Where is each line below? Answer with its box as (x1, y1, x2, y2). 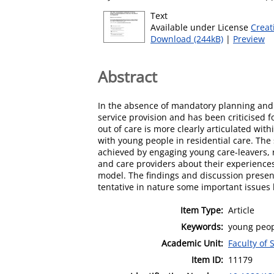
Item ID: (191, 253, 223, 265)
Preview (233, 33, 265, 45)
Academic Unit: (161, 237, 223, 249)
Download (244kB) (150, 33, 223, 45)
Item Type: (180, 204, 223, 216)
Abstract (98, 65, 157, 87)
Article (228, 204, 254, 216)
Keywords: (181, 220, 223, 232)
